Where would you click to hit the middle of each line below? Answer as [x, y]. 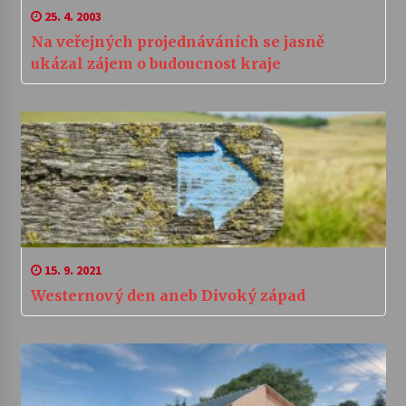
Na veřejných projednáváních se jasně [177, 42]
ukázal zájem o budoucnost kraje [155, 64]
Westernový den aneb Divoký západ [168, 296]
